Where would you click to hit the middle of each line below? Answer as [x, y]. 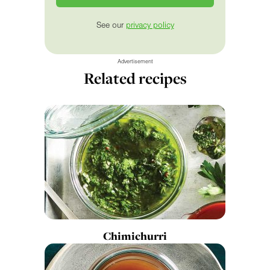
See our [111, 26]
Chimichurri [135, 236]
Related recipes [135, 78]
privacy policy [150, 26]
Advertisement [135, 62]
